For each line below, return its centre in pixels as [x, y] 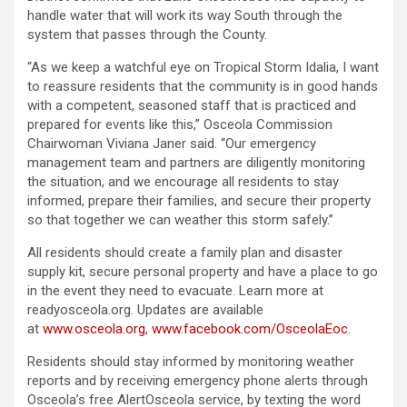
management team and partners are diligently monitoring [196, 163]
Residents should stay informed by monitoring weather [191, 362]
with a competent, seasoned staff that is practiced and [192, 106]
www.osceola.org [94, 329]
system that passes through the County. [147, 35]
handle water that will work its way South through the [185, 16]
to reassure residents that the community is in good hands [203, 87]
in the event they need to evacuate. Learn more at [175, 291]
